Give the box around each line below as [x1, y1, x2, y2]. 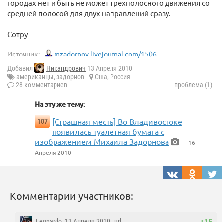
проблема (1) [174, 81, 212, 89]
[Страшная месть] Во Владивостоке [52, 116, 182, 127]
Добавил [7, 64, 34, 73]
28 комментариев [16, 81, 67, 89]
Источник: [7, 49, 40, 58]
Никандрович [46, 64, 86, 73]
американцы [16, 73, 54, 81]
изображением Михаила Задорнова [35, 136, 169, 147]
